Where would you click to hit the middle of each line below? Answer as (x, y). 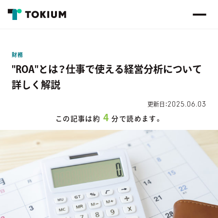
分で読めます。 (137, 119)
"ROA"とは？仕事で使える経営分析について (107, 69)
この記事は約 (78, 119)
